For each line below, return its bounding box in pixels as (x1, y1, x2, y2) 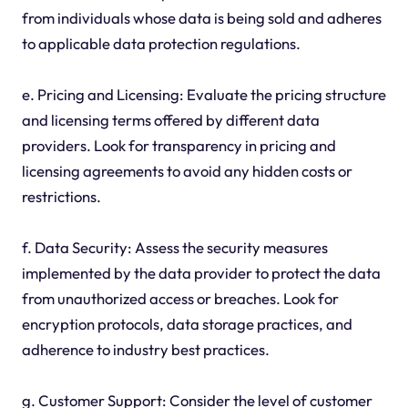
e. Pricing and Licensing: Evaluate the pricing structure (21, 85, 386, 105)
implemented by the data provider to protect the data (21, 263, 381, 283)
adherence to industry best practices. (21, 340, 270, 360)
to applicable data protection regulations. (21, 34, 301, 54)
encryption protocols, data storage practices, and (21, 314, 352, 334)
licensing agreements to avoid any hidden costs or (21, 161, 352, 181)
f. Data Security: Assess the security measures (21, 238, 328, 258)
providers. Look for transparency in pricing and (21, 136, 336, 156)
